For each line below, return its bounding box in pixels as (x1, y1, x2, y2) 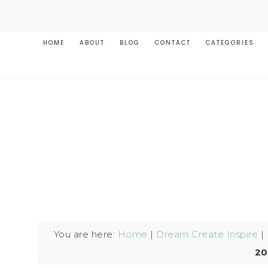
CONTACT (155, 38, 191, 47)
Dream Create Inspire (156, 229, 258, 240)
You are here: (53, 229, 118, 240)
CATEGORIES (206, 38, 254, 47)
